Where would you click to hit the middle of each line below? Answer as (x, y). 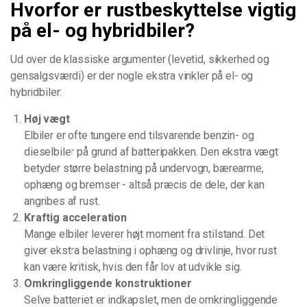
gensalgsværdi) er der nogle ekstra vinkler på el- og (132, 76)
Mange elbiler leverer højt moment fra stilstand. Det (145, 234)
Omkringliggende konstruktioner (108, 283)
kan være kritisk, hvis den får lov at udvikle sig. (133, 267)
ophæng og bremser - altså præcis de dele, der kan (144, 185)
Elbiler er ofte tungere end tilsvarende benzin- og (139, 135)
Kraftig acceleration (75, 218)
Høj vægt (47, 119)
